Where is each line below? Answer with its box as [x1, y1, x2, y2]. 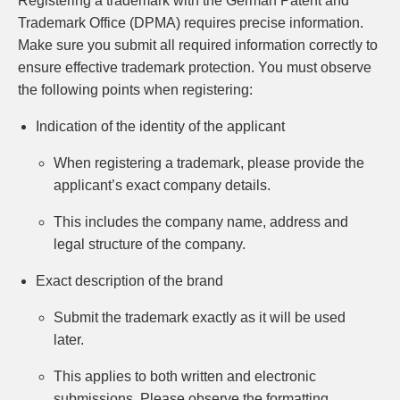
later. [54, 332, 87, 347]
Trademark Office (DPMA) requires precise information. [18, 15, 363, 30]
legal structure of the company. [54, 237, 246, 252]
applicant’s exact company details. [54, 178, 274, 193]
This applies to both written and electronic [54, 369, 316, 384]
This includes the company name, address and [54, 214, 348, 229]
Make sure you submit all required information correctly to [18, 37, 378, 53]
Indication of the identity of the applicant [36, 119, 285, 134]
